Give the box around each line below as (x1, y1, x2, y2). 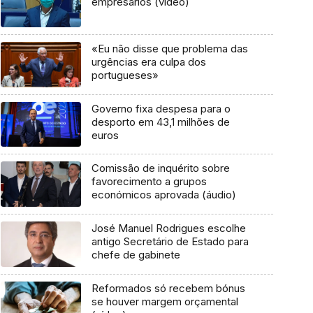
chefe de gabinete (91, 248, 180, 262)
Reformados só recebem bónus (91, 281, 245, 295)
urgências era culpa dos (91, 55, 206, 69)
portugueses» (91, 68, 159, 82)
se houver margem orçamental (91, 294, 238, 308)
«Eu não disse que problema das (91, 42, 248, 56)
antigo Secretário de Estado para (91, 235, 249, 249)
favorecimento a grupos (91, 175, 207, 189)
